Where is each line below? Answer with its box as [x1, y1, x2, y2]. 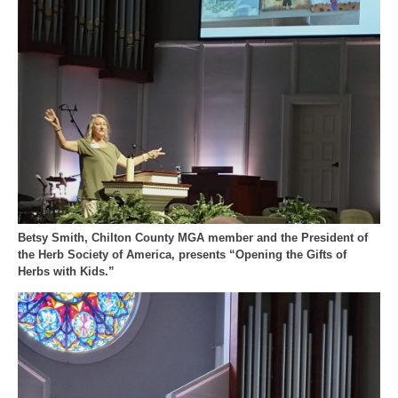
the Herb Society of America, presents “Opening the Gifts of [18, 248, 346, 262]
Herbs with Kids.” [18, 265, 115, 279]
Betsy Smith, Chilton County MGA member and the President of [18, 231, 368, 245]
